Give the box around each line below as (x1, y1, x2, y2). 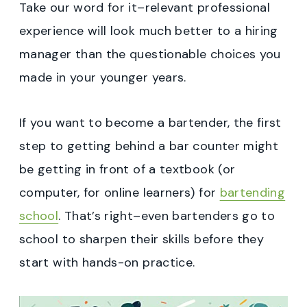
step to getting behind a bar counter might (19, 138, 279, 155)
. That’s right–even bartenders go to (58, 208, 275, 225)
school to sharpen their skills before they (19, 231, 265, 248)
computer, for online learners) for (19, 184, 220, 201)
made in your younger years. (19, 69, 186, 86)
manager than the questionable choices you (19, 46, 281, 63)
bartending (219, 184, 286, 201)
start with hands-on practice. (19, 254, 195, 271)
